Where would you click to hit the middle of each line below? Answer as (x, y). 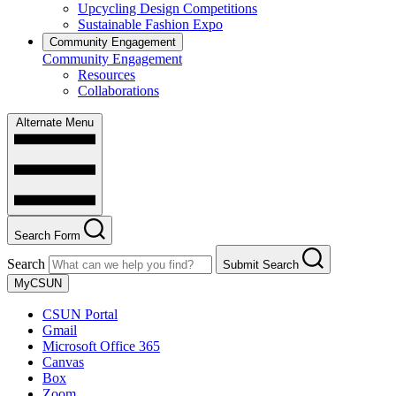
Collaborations (118, 90)
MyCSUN (38, 283)
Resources (107, 74)
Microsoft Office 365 (101, 346)
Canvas (63, 362)
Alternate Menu (55, 122)
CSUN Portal (80, 314)
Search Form (47, 235)
